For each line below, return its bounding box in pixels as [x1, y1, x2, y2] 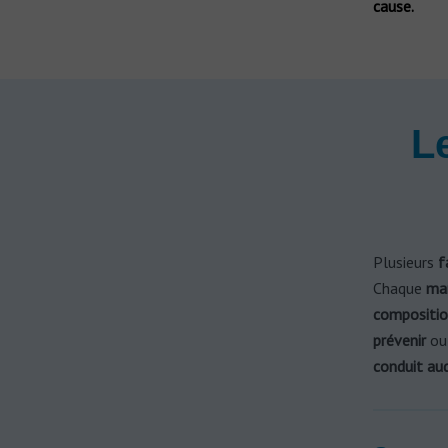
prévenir [372, 330, 426, 350]
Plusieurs [372, 252, 438, 272]
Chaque [372, 278, 426, 298]
